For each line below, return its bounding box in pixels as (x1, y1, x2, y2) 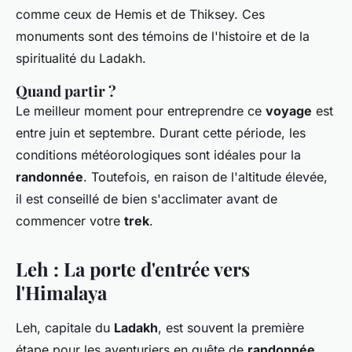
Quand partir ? (16, 81, 116, 101)
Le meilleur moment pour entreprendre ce (16, 103, 266, 119)
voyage (266, 103, 312, 119)
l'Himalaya (16, 280, 107, 306)
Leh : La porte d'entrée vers (16, 256, 250, 282)
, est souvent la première (158, 320, 304, 336)
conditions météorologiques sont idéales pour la (16, 147, 301, 163)
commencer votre (16, 213, 124, 229)
